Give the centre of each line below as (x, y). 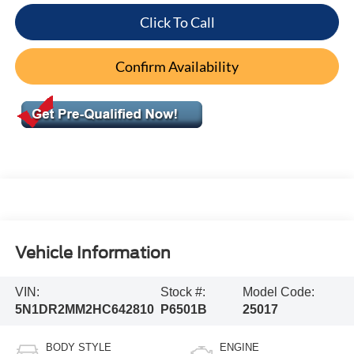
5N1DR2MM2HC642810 (84, 310)
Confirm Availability (177, 66)
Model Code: (279, 292)
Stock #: (183, 292)
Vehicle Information (92, 253)
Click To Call (177, 22)
